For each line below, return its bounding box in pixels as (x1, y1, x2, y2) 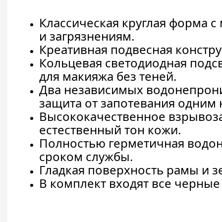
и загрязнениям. (39, 28, 135, 45)
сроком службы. (39, 148, 133, 165)
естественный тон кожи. (39, 121, 181, 138)
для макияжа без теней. (39, 68, 177, 85)
